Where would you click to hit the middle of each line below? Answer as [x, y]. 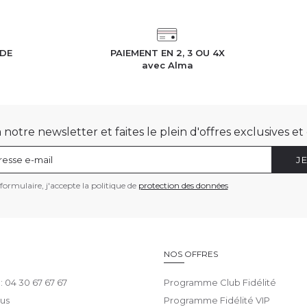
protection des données [183, 186]
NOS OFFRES [191, 254]
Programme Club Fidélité [220, 283]
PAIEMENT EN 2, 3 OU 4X [167, 53]
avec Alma [167, 65]
